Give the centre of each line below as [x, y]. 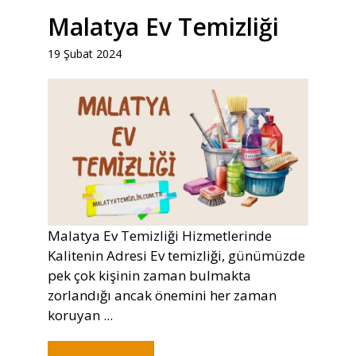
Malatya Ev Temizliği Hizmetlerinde [160, 235]
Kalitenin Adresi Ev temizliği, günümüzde [176, 255]
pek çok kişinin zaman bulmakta [149, 275]
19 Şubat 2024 [85, 54]
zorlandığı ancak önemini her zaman [162, 295]
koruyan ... [80, 315]
